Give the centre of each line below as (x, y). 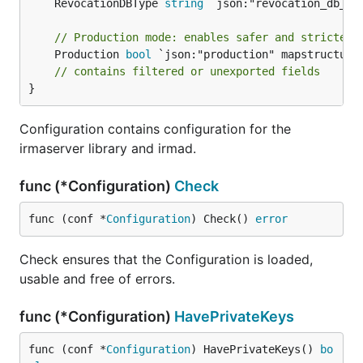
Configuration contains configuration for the (155, 129)
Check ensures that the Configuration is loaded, (166, 259)
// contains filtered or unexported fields (187, 71)
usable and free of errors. (97, 279)
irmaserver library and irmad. (108, 148)
